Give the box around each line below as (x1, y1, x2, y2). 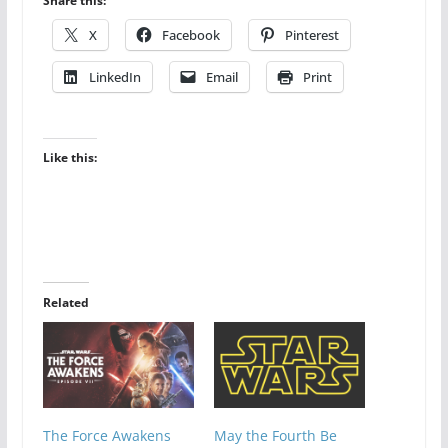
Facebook (161, 25, 220, 44)
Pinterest (284, 25, 339, 44)
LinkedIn (88, 67, 141, 86)
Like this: (42, 148, 97, 166)
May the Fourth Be (213, 425, 337, 445)
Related (42, 293, 89, 311)
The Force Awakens (42, 425, 171, 445)
